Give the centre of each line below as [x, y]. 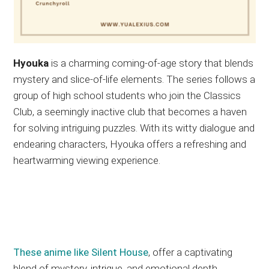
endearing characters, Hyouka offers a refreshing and [130, 144]
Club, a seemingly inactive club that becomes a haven [130, 111]
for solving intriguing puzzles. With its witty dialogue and [134, 128]
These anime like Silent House [81, 252]
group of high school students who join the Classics [127, 95]
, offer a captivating [191, 252]
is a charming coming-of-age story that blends [151, 63]
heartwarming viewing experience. [87, 160]
